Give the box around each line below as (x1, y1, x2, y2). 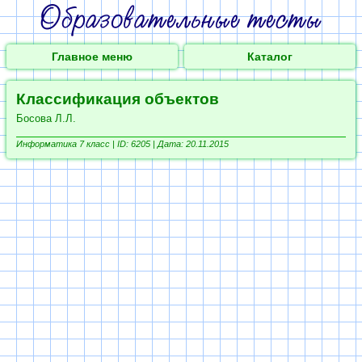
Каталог (247, 50, 293, 63)
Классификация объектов (16, 90, 219, 107)
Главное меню (51, 50, 133, 63)
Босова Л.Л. (16, 112, 76, 124)
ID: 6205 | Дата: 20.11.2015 (117, 139, 229, 149)
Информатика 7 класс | (16, 139, 117, 149)
